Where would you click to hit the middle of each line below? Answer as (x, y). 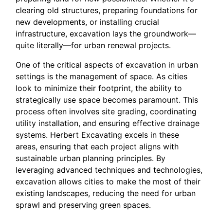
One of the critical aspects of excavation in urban (107, 64)
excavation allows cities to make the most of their (108, 181)
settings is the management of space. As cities (101, 76)
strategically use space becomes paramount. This (107, 100)
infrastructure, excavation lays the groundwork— (106, 33)
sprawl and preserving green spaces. (83, 205)
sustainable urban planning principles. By (91, 158)
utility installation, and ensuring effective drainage (108, 123)
